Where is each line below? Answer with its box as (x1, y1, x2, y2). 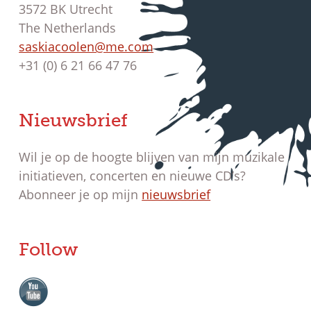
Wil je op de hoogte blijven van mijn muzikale (19, 149, 285, 166)
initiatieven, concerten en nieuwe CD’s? (19, 167, 246, 185)
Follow (19, 239, 78, 261)
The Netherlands (19, 19, 117, 37)
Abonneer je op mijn (19, 186, 142, 203)
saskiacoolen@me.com (19, 38, 154, 56)
